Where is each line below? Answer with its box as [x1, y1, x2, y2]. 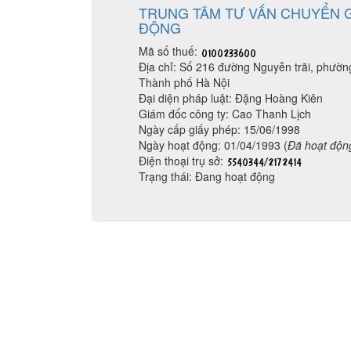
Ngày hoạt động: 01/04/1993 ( [139, 137, 288, 153]
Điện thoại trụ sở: [139, 153, 226, 168]
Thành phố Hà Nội [139, 74, 230, 90]
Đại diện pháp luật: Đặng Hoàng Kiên [139, 90, 323, 106]
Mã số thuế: [139, 43, 201, 59]
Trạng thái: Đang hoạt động [139, 168, 275, 184]
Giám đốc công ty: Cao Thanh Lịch [139, 106, 311, 121]
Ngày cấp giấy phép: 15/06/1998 [139, 121, 300, 137]
